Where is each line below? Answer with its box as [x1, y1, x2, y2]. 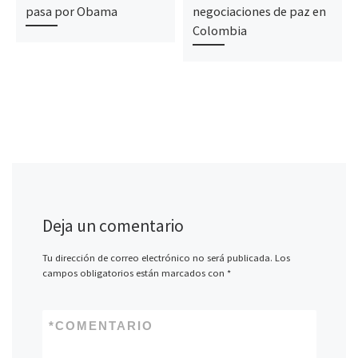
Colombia [192, 22, 247, 39]
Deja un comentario [42, 214, 184, 237]
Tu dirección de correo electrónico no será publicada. [42, 251, 272, 264]
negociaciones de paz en [192, 3, 326, 20]
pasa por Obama [25, 3, 117, 20]
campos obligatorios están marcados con [42, 266, 227, 279]
